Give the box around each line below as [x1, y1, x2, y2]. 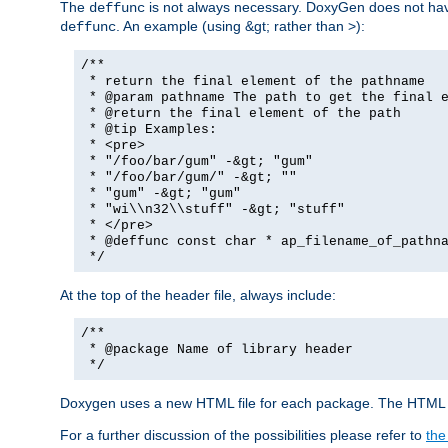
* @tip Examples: [81, 121, 217, 137]
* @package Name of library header [81, 341, 353, 357]
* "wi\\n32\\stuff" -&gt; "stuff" [81, 201, 345, 217]
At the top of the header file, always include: [60, 286, 336, 303]
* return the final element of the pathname [81, 73, 425, 89]
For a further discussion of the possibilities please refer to [60, 426, 426, 443]
